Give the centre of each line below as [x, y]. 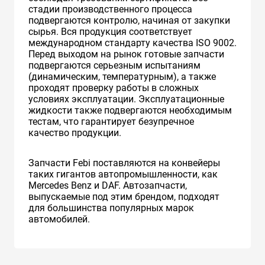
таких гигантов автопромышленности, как [123, 174]
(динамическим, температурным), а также [122, 76]
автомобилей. [59, 219]
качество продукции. [75, 132]
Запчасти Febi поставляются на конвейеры [124, 163]
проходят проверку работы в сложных [114, 88]
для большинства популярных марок [111, 208]
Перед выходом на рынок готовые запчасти [126, 54]
